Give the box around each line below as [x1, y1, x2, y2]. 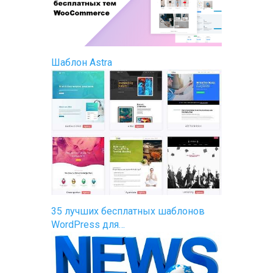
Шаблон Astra [51, 56, 112, 68]
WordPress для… [51, 219, 125, 231]
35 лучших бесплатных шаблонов [51, 205, 205, 218]
